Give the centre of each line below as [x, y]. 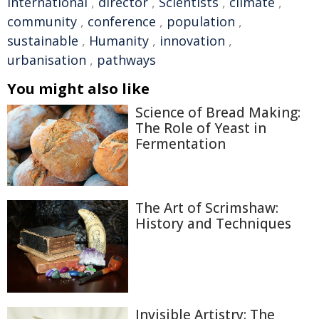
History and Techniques [213, 223]
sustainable [43, 41]
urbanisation [47, 60]
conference [122, 21]
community [42, 21]
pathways [126, 60]
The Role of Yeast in [201, 128]
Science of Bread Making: [218, 113]
